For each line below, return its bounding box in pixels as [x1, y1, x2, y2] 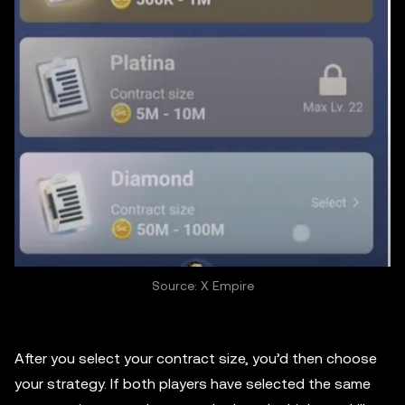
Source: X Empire [151, 278, 254, 294]
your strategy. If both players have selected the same [14, 375, 371, 393]
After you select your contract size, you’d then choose [14, 350, 377, 368]
